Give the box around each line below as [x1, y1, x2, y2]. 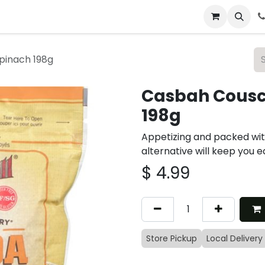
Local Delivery [206, 232, 263, 245]
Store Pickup [146, 232, 197, 245]
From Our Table [57, 10, 124, 23]
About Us [133, 10, 174, 23]
